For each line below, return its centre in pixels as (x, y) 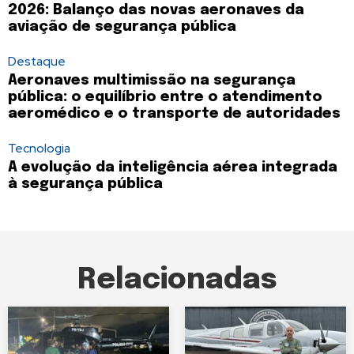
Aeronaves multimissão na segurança (152, 81)
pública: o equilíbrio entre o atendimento (165, 98)
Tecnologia (39, 149)
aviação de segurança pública (122, 27)
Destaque (37, 62)
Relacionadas (177, 281)
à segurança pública (85, 185)
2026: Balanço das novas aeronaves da (156, 11)
